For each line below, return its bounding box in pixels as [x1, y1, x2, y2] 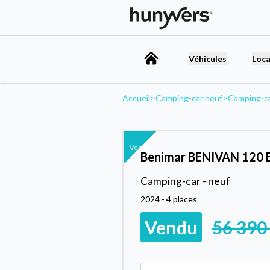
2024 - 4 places [140, 193, 197, 204]
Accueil [122, 92, 150, 103]
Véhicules [189, 53, 227, 64]
